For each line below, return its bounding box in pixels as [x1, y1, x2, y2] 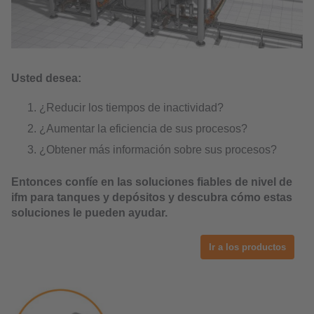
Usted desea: [11, 72, 81, 84]
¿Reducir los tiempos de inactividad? [39, 102, 224, 114]
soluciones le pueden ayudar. [11, 207, 170, 219]
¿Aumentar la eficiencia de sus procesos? [39, 123, 247, 135]
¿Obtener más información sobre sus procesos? [39, 144, 277, 156]
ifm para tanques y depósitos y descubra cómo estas [11, 191, 292, 203]
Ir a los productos [209, 242, 286, 252]
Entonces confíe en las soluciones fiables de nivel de [11, 176, 292, 188]
